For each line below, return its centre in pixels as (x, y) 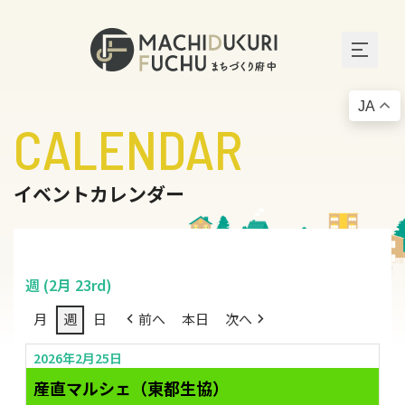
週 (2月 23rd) (68, 284)
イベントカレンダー (99, 194)
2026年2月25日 (77, 358)
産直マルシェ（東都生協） (131, 387)
